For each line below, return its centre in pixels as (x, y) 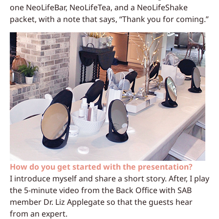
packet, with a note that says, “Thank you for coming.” (109, 19)
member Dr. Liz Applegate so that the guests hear (101, 202)
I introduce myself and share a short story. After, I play (109, 178)
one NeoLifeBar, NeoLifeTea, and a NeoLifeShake (99, 8)
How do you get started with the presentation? (101, 166)
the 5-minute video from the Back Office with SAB (101, 190)
